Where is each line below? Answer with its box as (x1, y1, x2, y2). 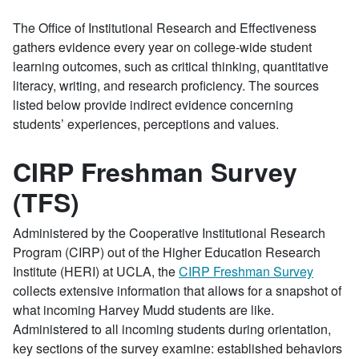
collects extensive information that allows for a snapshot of (13, 281, 341, 300)
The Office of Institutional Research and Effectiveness (13, 18, 317, 37)
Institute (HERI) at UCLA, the (13, 262, 179, 280)
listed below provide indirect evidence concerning (13, 95, 293, 114)
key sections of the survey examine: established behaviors (13, 339, 342, 357)
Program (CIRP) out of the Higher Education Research (13, 243, 321, 261)
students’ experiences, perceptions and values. (13, 115, 279, 133)
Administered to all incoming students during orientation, (13, 320, 331, 338)
